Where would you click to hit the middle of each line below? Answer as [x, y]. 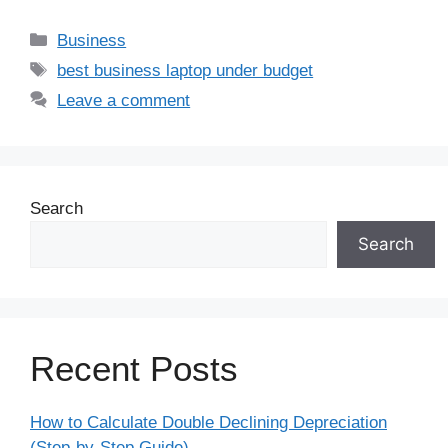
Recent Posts [134, 368]
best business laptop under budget [185, 70]
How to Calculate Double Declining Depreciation [208, 422]
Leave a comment [124, 100]
